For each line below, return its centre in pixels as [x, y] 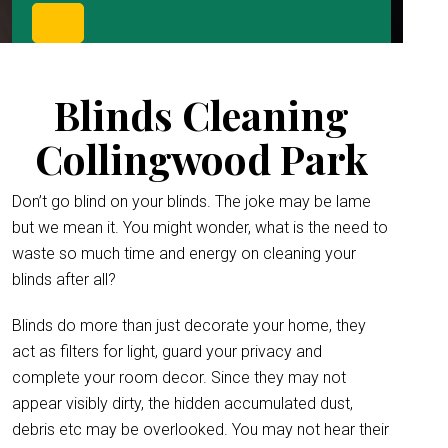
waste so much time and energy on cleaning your [184, 253]
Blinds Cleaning [202, 114]
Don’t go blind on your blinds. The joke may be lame [191, 201]
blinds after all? [64, 279]
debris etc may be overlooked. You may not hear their [200, 429]
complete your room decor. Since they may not [179, 377]
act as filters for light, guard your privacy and [167, 351]
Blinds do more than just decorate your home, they [189, 325]
